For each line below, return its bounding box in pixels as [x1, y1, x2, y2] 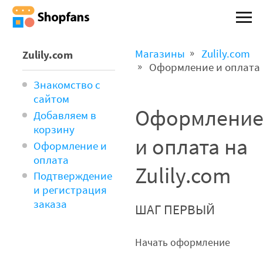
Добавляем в [33, 108, 97, 123]
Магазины [135, 47, 186, 62]
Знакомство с [33, 77, 101, 92]
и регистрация [33, 183, 107, 198]
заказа [33, 197, 68, 212]
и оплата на [135, 133, 248, 162]
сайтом [33, 92, 70, 106]
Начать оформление [135, 235, 231, 250]
